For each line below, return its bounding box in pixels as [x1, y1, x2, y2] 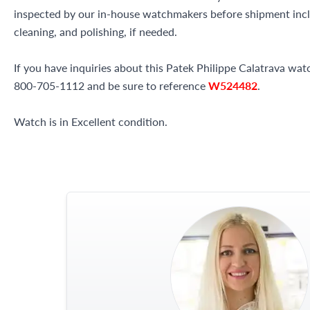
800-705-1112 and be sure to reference [14, 77, 208, 93]
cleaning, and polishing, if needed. [14, 23, 177, 39]
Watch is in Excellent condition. [14, 113, 167, 129]
